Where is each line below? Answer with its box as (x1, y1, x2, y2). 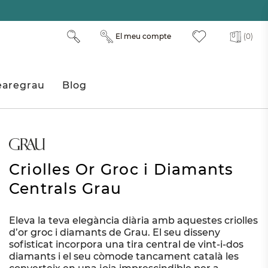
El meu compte (115, 32, 171, 41)
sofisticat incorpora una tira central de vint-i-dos (8, 239, 243, 251)
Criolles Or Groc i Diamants (8, 160, 234, 179)
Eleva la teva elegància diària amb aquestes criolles (8, 215, 258, 227)
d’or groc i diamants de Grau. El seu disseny (8, 227, 220, 239)
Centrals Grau (8, 179, 122, 198)
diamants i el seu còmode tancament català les (8, 251, 239, 263)
